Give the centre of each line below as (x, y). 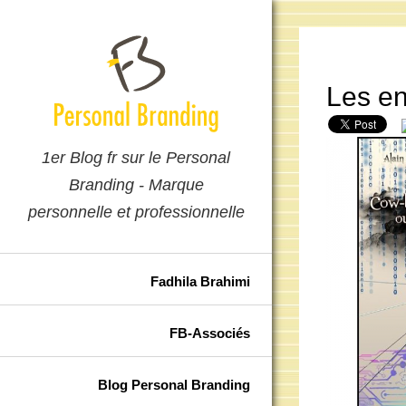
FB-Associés (210, 333)
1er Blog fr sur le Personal (136, 158)
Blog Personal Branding (174, 385)
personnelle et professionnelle (136, 212)
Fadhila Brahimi (200, 281)
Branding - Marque (136, 185)
